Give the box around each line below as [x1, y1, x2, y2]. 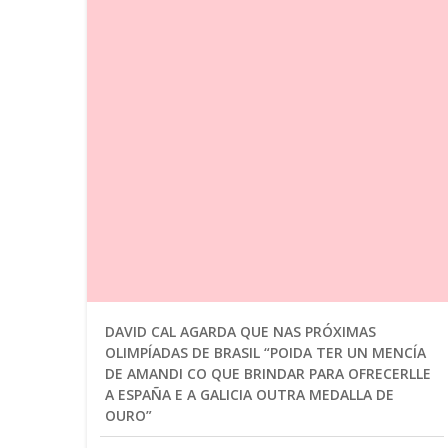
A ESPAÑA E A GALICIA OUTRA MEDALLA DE [105, 384, 394, 404]
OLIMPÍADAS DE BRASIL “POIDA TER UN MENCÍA [105, 342, 426, 362]
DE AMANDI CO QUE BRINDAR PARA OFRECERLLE [105, 363, 431, 383]
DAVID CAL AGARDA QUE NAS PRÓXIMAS [105, 321, 376, 341]
